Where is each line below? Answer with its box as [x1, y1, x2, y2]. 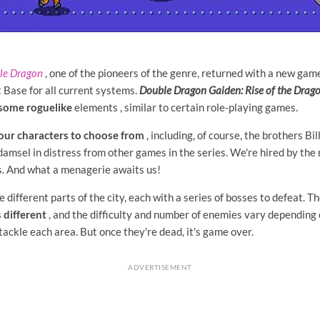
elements [72, 101, 120, 114]
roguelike [26, 101, 72, 114]
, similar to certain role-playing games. [120, 101, 298, 114]
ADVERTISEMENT [128, 263, 192, 272]
